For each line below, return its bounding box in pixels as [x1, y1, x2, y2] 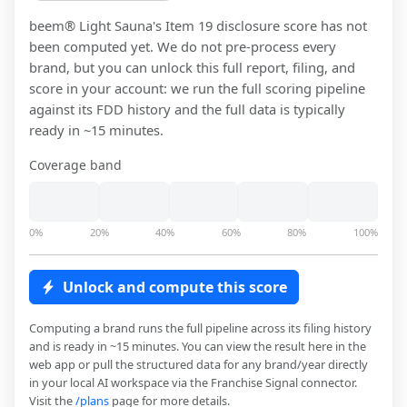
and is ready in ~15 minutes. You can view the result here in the [29, 338, 366, 355]
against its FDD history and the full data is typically [29, 100, 345, 119]
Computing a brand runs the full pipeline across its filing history [29, 320, 372, 337]
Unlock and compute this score [63, 277, 287, 298]
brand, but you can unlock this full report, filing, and [29, 58, 355, 77]
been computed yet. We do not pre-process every [29, 37, 336, 56]
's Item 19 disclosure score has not [153, 16, 367, 35]
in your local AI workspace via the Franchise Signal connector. [29, 374, 357, 392]
